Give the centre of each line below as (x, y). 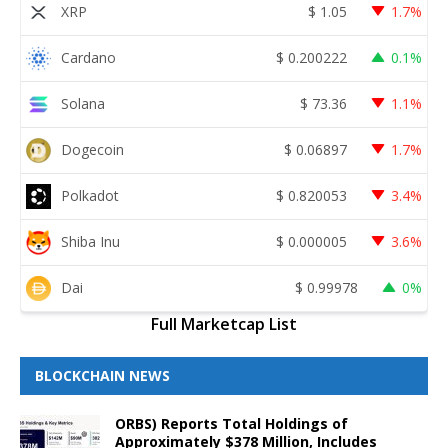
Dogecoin (92, 150)
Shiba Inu (90, 242)
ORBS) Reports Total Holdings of (231, 423)
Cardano (88, 58)
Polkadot (90, 196)
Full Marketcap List (224, 323)
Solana (83, 104)
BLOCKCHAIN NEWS (102, 375)
